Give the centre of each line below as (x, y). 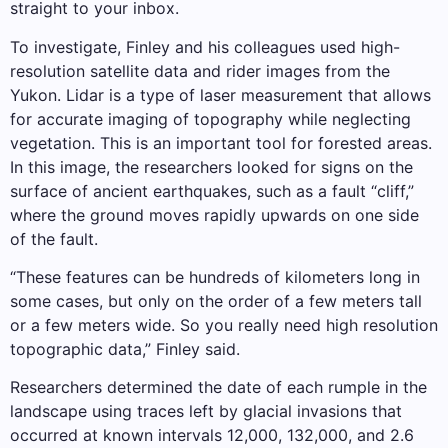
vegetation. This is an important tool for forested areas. (221, 142)
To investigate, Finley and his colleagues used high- (205, 46)
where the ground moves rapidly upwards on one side (214, 214)
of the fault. (54, 238)
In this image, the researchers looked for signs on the (211, 166)
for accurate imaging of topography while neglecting (210, 118)
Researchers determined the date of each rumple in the (218, 387)
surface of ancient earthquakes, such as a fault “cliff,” (212, 190)
